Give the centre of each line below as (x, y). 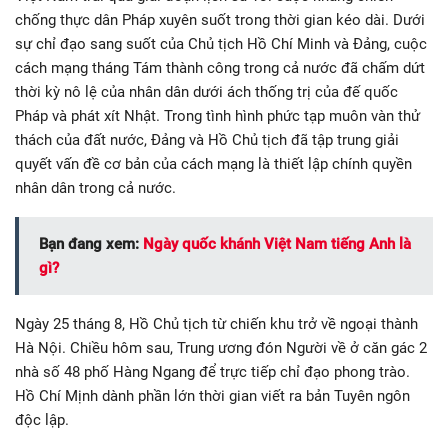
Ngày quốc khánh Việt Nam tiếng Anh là (277, 244)
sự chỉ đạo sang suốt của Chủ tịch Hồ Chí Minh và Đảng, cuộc (221, 44)
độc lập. (42, 420)
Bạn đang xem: (91, 244)
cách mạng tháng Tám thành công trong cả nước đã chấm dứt (220, 68)
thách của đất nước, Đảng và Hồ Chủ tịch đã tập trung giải (207, 140)
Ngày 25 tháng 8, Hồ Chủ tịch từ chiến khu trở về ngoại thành (216, 324)
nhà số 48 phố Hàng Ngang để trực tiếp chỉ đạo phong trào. (212, 372)
